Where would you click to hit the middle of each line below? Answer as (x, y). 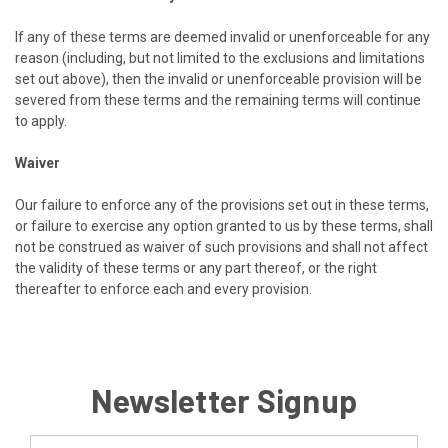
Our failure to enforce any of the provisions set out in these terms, (222, 204)
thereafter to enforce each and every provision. (163, 288)
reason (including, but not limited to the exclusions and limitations (220, 57)
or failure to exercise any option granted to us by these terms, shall (224, 225)
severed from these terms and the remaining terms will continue (218, 99)
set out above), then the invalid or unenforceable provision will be (218, 78)
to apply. (41, 120)
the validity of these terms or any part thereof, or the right (196, 267)
